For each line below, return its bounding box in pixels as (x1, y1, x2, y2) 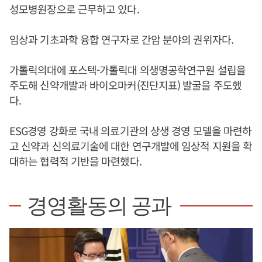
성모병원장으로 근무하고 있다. (9, 1, 139, 16)
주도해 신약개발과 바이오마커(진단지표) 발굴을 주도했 (9, 77, 242, 92)
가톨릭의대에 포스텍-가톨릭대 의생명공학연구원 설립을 (9, 62, 246, 77)
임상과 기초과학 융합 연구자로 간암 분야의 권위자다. (9, 32, 233, 47)
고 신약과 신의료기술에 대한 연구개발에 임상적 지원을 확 (9, 138, 253, 153)
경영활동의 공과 (27, 194, 171, 218)
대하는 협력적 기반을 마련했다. (9, 153, 142, 168)
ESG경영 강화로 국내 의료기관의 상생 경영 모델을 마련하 (9, 123, 252, 138)
